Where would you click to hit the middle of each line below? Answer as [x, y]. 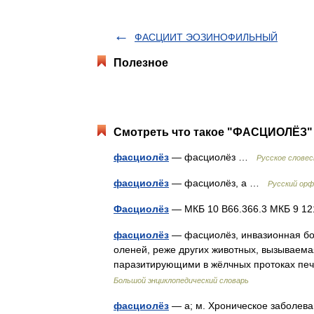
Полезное [141, 63]
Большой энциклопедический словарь [181, 280]
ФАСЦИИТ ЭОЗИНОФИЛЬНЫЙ [206, 37]
